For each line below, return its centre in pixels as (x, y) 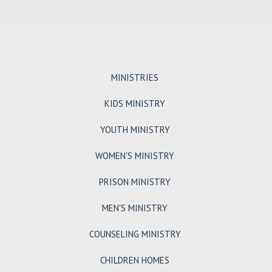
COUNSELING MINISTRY (135, 234)
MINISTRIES (135, 78)
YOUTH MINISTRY (135, 130)
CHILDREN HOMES (135, 260)
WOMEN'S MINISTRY (135, 156)
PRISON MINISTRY (135, 182)
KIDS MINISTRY (135, 104)
